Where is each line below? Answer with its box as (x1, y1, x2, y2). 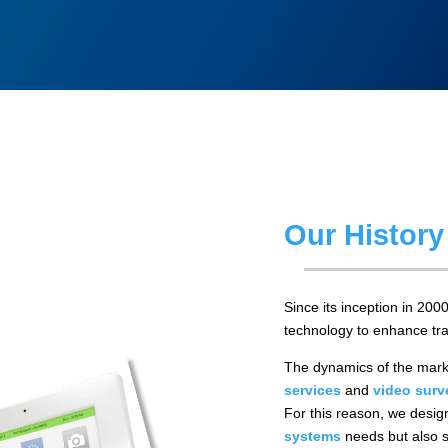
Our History (284, 219, 445, 252)
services (284, 382, 342, 399)
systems (284, 428, 342, 445)
